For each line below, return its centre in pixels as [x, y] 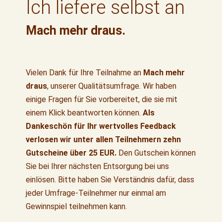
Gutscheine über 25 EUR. [71, 153]
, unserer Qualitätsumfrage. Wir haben [112, 86]
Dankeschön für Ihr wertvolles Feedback [101, 126]
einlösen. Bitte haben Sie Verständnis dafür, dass [110, 179]
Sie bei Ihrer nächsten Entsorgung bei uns [98, 166]
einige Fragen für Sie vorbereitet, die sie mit [102, 99]
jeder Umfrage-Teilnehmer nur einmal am [96, 193]
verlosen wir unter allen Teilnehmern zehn [104, 139]
